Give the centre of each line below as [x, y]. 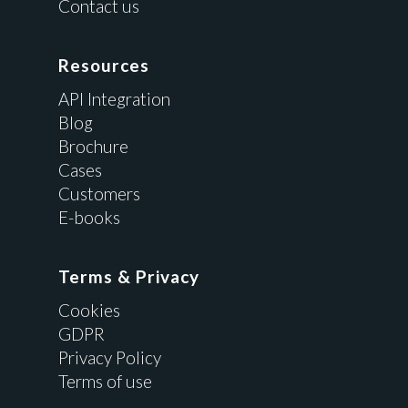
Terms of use [105, 381]
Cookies [89, 310]
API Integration [114, 98]
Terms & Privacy [129, 276]
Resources [104, 65]
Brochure [93, 146]
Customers [99, 193]
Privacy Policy [110, 357]
